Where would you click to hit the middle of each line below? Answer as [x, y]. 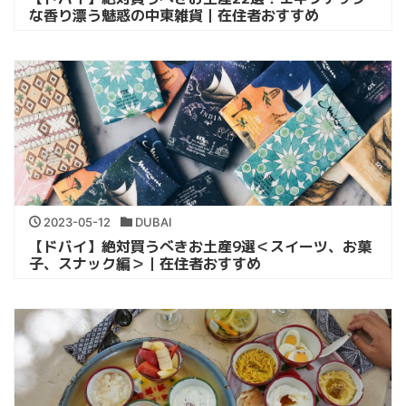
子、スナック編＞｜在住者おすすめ [145, 263]
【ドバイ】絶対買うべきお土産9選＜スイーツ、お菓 [200, 246]
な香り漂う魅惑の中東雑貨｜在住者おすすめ [174, 15]
